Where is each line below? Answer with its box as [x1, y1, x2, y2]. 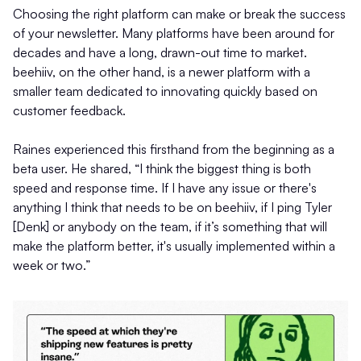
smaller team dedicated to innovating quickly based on [13, 83, 317, 100]
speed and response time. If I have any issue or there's [13, 180, 317, 197]
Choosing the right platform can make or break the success [13, 6, 346, 23]
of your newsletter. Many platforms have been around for [13, 25, 334, 42]
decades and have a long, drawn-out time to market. [13, 44, 307, 61]
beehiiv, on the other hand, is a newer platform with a [13, 64, 310, 81]
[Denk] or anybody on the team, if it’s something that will [13, 218, 327, 235]
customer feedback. [13, 102, 126, 119]
